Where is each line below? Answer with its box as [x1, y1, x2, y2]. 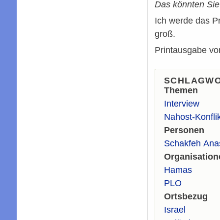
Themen [164, 85, 198, 96]
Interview [164, 99, 199, 109]
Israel [164, 205, 186, 215]
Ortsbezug [164, 192, 208, 202]
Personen [164, 125, 204, 136]
